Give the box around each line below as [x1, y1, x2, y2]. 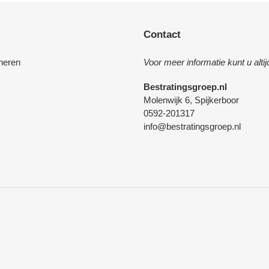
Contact [144, 28, 181, 40]
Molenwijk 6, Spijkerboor [144, 95, 239, 105]
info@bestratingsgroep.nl [144, 121, 241, 131]
